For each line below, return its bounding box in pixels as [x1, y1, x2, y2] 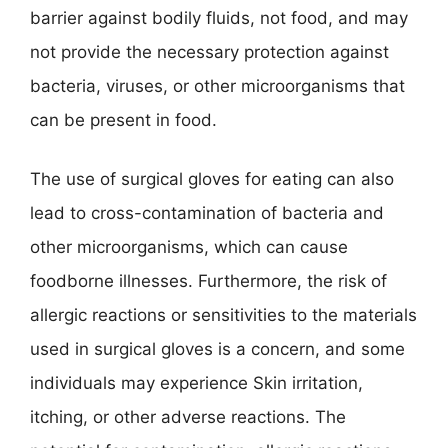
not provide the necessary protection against [30, 41, 389, 62]
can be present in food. [30, 109, 217, 130]
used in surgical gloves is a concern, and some [30, 339, 405, 359]
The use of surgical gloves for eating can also [30, 169, 394, 189]
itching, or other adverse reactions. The [30, 407, 346, 427]
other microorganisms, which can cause [30, 237, 348, 257]
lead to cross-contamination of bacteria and [30, 203, 384, 223]
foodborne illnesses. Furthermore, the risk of [30, 271, 387, 291]
